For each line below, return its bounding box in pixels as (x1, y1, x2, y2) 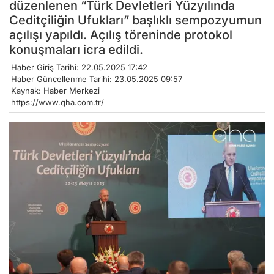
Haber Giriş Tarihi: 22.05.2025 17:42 (11, 62, 147, 72)
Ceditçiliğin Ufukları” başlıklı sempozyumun (9, 12, 262, 28)
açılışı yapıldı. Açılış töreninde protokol (9, 27, 232, 42)
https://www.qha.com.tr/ (11, 97, 104, 107)
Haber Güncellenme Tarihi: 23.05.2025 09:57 (11, 73, 182, 84)
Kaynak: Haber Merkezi (11, 85, 100, 95)
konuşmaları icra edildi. (9, 42, 143, 57)
